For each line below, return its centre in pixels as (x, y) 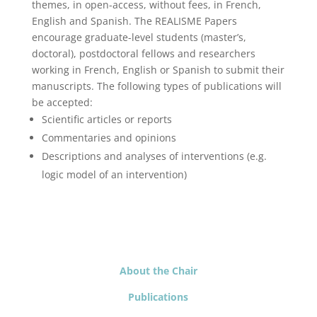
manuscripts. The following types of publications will (156, 86)
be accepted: (62, 102)
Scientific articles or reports (106, 119)
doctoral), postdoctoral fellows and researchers (143, 53)
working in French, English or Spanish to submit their (158, 70)
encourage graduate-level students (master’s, (139, 37)
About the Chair (158, 271)
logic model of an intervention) (114, 174)
